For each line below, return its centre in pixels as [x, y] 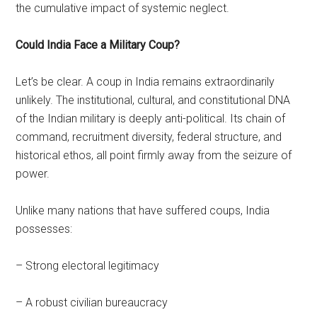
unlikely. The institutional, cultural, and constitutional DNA [153, 100]
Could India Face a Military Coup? [98, 45]
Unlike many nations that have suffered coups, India [143, 210]
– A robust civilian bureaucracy [92, 302]
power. [33, 173]
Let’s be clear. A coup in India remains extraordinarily [145, 81]
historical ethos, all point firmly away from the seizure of [154, 155]
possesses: [44, 229]
